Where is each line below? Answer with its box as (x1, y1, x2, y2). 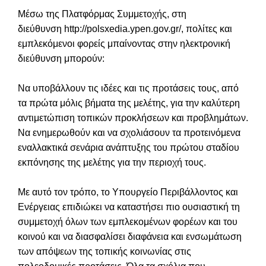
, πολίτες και (181, 21, 232, 36)
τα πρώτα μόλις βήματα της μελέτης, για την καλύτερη (18, 96, 240, 110)
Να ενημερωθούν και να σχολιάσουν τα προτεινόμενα (18, 125, 240, 140)
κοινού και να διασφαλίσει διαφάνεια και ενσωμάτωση (18, 229, 242, 243)
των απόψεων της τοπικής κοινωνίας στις (18, 244, 191, 258)
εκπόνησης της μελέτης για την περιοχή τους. (18, 155, 206, 169)
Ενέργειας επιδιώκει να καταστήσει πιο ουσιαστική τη (18, 199, 240, 214)
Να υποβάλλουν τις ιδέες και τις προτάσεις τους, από (18, 81, 239, 95)
